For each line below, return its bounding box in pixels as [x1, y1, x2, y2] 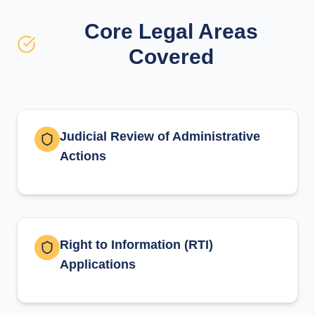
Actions [60, 149, 106, 163]
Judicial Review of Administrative [60, 129, 260, 143]
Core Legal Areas [84, 20, 258, 43]
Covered [128, 45, 214, 68]
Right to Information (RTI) [60, 238, 213, 252]
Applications [60, 257, 136, 271]
